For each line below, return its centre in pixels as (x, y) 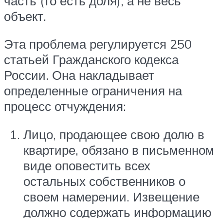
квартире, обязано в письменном (119, 150)
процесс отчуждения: (65, 106)
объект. (25, 16)
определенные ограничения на (93, 91)
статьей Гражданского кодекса (91, 60)
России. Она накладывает (79, 75)
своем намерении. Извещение (111, 196)
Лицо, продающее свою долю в (114, 134)
